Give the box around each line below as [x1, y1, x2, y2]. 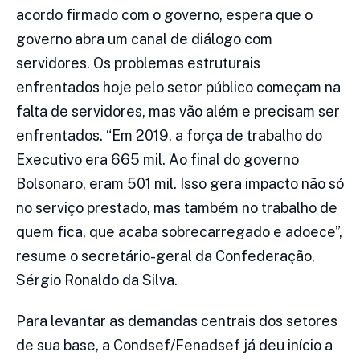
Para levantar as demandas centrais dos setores [16, 313, 337, 330]
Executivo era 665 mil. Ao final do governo [16, 151, 299, 169]
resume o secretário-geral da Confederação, [16, 247, 315, 265]
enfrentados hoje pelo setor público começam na [16, 79, 341, 96]
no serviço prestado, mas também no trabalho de [16, 199, 337, 217]
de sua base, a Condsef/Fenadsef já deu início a [16, 337, 333, 354]
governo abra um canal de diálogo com [16, 31, 272, 48]
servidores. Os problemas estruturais [16, 55, 260, 72]
